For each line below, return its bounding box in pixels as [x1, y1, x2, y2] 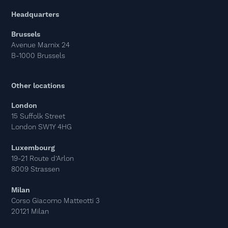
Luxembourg [11, 144, 55, 153]
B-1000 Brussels [11, 51, 66, 61]
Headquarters [11, 10, 60, 19]
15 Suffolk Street [11, 112, 66, 121]
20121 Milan [11, 207, 49, 216]
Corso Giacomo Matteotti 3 [11, 196, 100, 206]
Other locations [11, 81, 65, 91]
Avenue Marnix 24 [11, 41, 70, 50]
